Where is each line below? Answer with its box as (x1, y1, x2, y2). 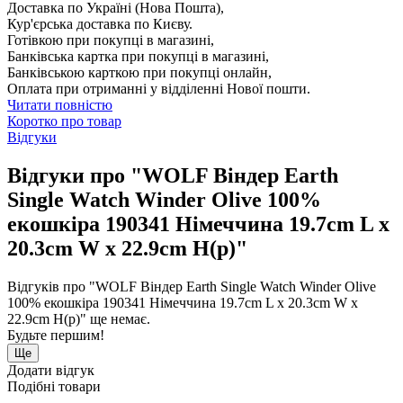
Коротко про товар (7, 112, 121, 129)
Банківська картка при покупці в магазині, (7, 48, 269, 64)
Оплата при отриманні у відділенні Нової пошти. (7, 80, 310, 96)
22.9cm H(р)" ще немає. (7, 310, 150, 327)
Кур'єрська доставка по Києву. (7, 15, 193, 31)
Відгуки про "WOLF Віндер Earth (7, 163, 338, 187)
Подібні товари (7, 378, 101, 394)
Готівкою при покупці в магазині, (7, 31, 214, 48)
